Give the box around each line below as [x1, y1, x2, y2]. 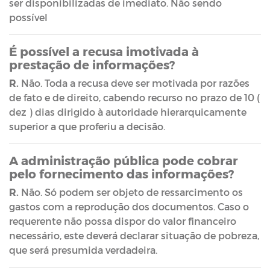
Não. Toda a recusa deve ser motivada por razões [19, 77, 250, 89]
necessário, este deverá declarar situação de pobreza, [9, 229, 259, 241]
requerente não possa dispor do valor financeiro [9, 215, 236, 227]
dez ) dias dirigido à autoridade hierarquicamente [9, 105, 246, 118]
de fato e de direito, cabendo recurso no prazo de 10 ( [9, 91, 260, 103]
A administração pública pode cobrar [9, 152, 238, 168]
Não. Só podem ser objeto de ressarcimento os [19, 186, 243, 198]
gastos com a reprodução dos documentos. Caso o [9, 200, 249, 212]
